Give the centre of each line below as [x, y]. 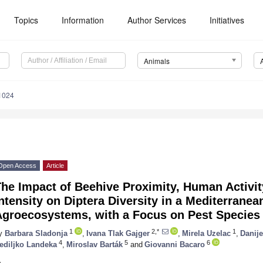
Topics [26, 20]
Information [83, 20]
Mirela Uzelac [206, 233]
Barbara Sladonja [36, 233]
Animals [156, 61]
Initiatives [227, 20]
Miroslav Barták [95, 244]
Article [55, 166]
